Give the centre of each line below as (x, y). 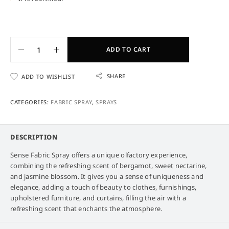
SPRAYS (106, 102)
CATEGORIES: (31, 102)
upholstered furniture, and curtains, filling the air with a (98, 198)
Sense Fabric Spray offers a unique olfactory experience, (99, 155)
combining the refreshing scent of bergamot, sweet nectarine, (109, 166)
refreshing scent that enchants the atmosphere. (86, 209)
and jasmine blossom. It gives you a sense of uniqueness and (107, 177)
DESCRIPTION (34, 137)
